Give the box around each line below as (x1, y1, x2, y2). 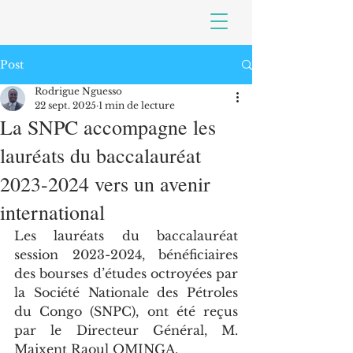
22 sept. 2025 (35, 99, 96, 111)
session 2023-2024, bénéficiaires (14, 247, 238, 262)
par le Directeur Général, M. (14, 322, 238, 338)
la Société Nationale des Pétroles (14, 284, 238, 300)
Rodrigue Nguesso (35, 85, 122, 97)
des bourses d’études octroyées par (14, 266, 238, 281)
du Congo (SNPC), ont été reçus (14, 303, 238, 319)
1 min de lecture (98, 99, 175, 111)
